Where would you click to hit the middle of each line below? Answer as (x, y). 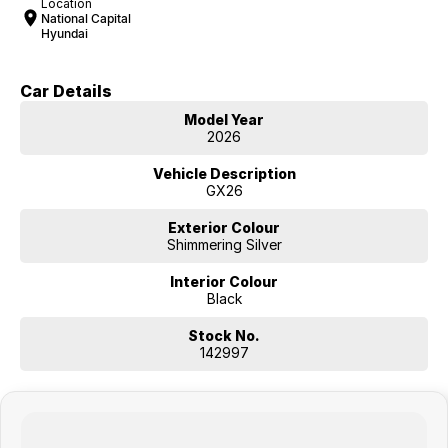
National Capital (85, 18)
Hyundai (64, 33)
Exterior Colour (224, 227)
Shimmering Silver (224, 244)
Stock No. (224, 335)
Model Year (224, 119)
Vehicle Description (224, 173)
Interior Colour (224, 281)
